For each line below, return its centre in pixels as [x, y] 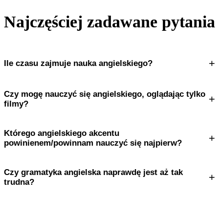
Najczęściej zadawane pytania [109, 22]
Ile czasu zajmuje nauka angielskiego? [78, 63]
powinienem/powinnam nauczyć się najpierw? [93, 143]
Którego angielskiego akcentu [62, 133]
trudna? [19, 182]
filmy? [16, 104]
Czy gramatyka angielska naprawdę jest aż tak [93, 172]
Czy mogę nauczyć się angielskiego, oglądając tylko [105, 94]
